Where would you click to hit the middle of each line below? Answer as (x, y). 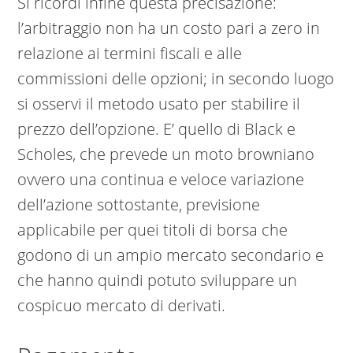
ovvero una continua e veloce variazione (161, 180)
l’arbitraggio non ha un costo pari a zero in (169, 28)
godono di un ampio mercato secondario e (171, 255)
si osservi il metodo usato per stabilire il (159, 104)
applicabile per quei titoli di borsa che (153, 230)
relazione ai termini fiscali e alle (130, 54)
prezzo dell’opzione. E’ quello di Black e (157, 129)
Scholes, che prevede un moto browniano (166, 154)
